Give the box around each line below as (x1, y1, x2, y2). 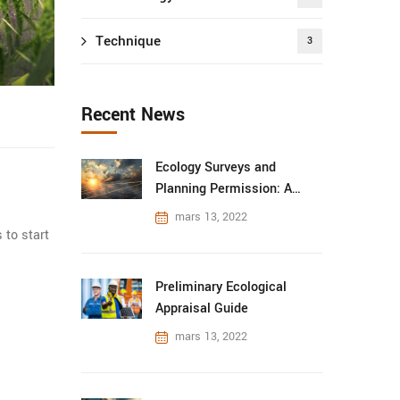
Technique (96, 31, 161, 51)
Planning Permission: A (154, 179, 292, 198)
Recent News (81, 102, 185, 128)
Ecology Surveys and (154, 158, 276, 177)
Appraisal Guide (154, 299, 248, 318)
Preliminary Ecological (154, 278, 287, 296)
